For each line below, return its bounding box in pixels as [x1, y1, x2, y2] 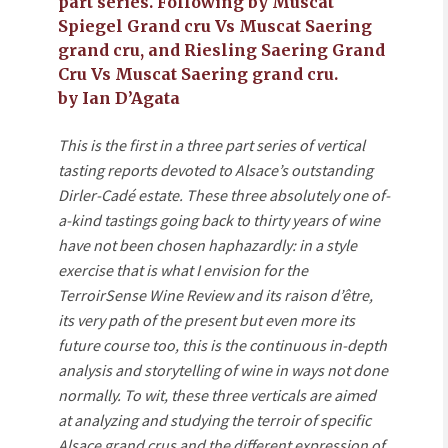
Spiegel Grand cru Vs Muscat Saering [58, 16, 372, 36]
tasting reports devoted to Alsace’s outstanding [58, 160, 373, 180]
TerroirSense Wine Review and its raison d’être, [58, 285, 373, 305]
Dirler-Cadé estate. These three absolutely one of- [58, 185, 390, 205]
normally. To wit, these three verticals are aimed [58, 385, 376, 405]
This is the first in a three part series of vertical [58, 135, 365, 155]
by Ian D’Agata [58, 88, 180, 108]
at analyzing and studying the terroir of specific [58, 410, 371, 430]
